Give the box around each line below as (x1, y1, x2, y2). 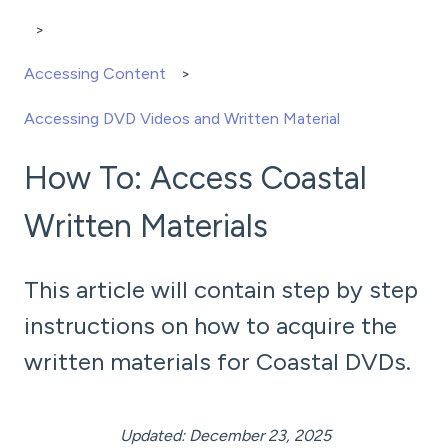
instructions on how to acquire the (24, 311, 397, 341)
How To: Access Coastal (24, 159, 367, 197)
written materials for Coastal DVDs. (24, 347, 411, 377)
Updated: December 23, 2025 (24, 425, 331, 445)
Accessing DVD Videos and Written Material (24, 108, 340, 128)
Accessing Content (24, 64, 166, 84)
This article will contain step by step (24, 275, 418, 305)
